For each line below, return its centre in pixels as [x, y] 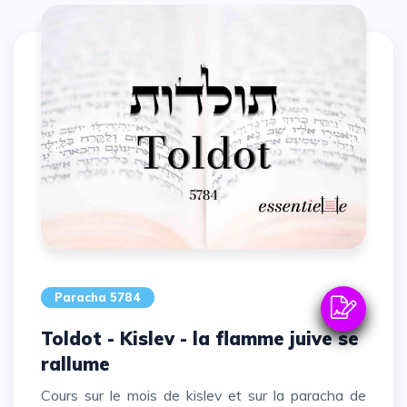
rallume [75, 363]
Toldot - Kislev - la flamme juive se [46, 338]
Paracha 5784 [98, 297]
